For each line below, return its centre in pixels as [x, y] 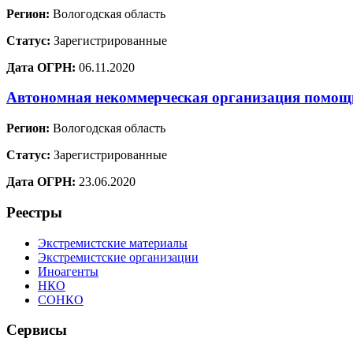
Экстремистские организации [118, 257]
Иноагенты [68, 271]
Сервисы [37, 330]
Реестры [34, 212]
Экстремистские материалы [113, 243]
